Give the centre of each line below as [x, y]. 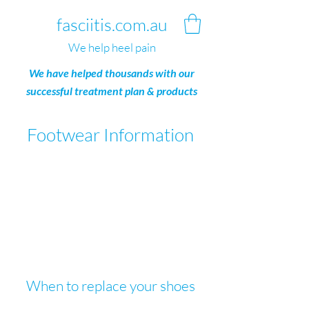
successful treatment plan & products [112, 91]
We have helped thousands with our [112, 73]
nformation [151, 134]
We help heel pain [112, 47]
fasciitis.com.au [112, 24]
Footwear [65, 134]
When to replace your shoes [110, 286]
